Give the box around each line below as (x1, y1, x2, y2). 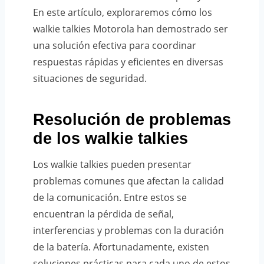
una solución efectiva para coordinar (33, 38, 196, 52)
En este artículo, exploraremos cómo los (33, 5, 212, 19)
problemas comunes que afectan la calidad (33, 174, 224, 187)
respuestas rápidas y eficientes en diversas (33, 55, 223, 68)
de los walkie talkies (33, 130, 188, 148)
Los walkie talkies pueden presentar (33, 157, 192, 171)
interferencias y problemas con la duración (33, 223, 224, 237)
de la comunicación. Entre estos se (33, 190, 187, 204)
